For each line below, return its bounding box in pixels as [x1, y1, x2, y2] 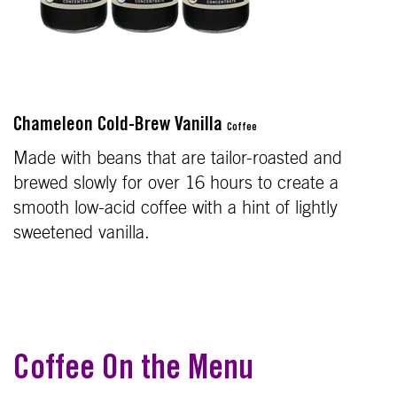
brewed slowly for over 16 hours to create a [13, 174, 339, 192]
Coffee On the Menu [13, 354, 253, 388]
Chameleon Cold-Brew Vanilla [13, 115, 227, 136]
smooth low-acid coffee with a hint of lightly [13, 198, 338, 217]
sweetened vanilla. [13, 223, 150, 242]
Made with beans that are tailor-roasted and [13, 149, 342, 167]
